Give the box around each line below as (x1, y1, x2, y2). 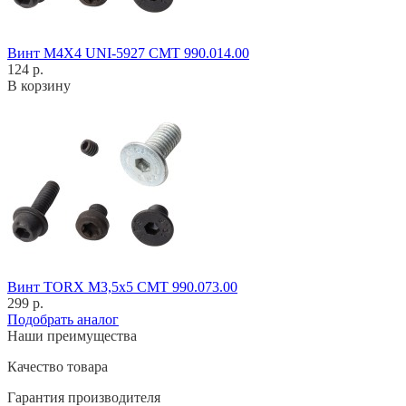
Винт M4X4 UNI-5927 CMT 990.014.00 (7, 44, 249, 61)
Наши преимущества (7, 327, 137, 343)
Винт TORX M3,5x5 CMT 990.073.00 (7, 278, 237, 295)
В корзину (7, 77, 71, 93)
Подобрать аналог (7, 311, 119, 327)
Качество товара (7, 358, 108, 374)
